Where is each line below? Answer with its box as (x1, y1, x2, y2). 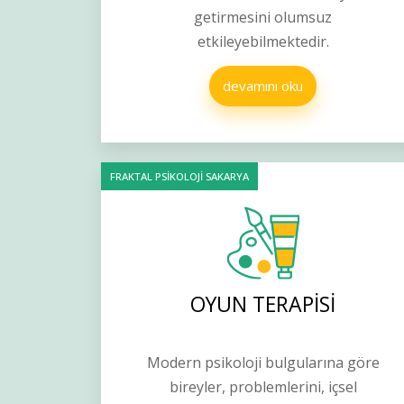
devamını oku (223, 77, 304, 96)
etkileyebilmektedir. (197, 32, 329, 52)
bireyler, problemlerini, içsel (169, 377, 357, 398)
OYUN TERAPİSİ (190, 289, 336, 319)
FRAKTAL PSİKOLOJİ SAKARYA (110, 170, 249, 184)
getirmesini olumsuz (194, 7, 333, 28)
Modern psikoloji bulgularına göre (146, 353, 380, 373)
